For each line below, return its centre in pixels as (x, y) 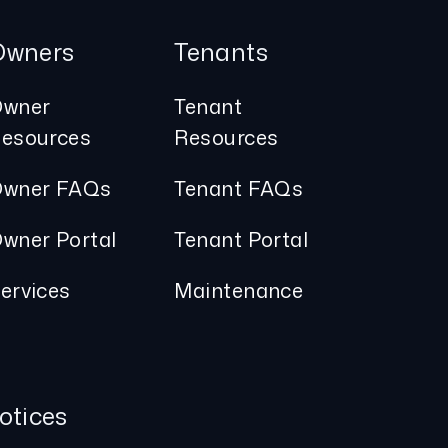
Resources (226, 137)
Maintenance (239, 290)
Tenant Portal (241, 239)
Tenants (221, 52)
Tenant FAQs (239, 188)
